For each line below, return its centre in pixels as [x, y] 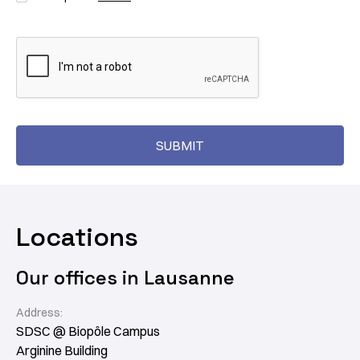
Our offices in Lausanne [125, 278]
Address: [39, 313]
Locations [77, 237]
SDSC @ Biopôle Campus [88, 331]
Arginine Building [62, 350]
